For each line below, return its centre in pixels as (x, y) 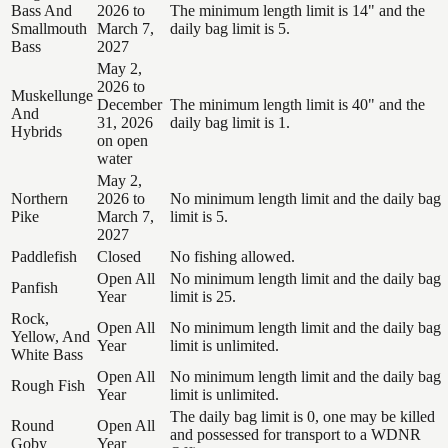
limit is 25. (203, 296)
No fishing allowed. (232, 256)
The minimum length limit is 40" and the (297, 104)
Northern (39, 198)
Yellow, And (50, 336)
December (129, 104)
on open (122, 140)
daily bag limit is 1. (230, 122)
